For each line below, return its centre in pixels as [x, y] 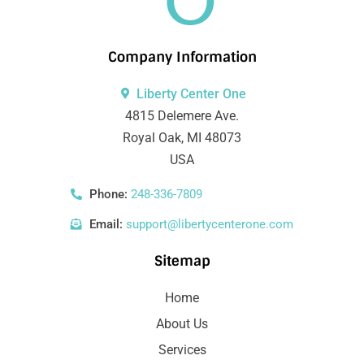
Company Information [182, 56]
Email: [106, 224]
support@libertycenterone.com [208, 224]
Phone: [108, 194]
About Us [182, 323]
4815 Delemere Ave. [182, 115]
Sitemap [182, 260]
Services [182, 349]
